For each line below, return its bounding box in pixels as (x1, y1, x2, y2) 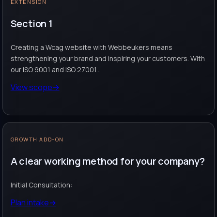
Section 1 (10, 16, 53, 30)
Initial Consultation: (10, 180, 72, 190)
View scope (10, 82, 52, 93)
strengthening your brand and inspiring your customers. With (10, 54, 205, 63)
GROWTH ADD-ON (10, 136, 64, 143)
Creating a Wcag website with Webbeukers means (10, 43, 172, 52)
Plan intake (10, 197, 49, 208)
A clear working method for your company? (10, 154, 205, 168)
